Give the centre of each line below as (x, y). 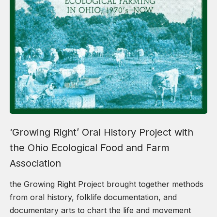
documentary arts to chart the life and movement (100, 210)
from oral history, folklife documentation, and (93, 197)
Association (35, 163)
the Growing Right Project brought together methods (107, 184)
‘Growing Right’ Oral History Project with (101, 132)
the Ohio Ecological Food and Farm (90, 147)
